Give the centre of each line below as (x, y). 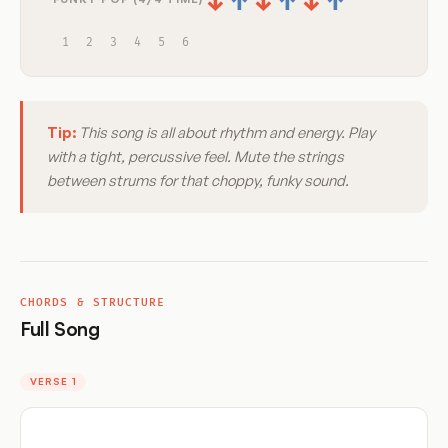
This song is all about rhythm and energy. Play (225, 132)
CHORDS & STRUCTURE (93, 302)
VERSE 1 (53, 381)
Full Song (60, 329)
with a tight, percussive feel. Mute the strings (195, 156)
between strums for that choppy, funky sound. (198, 180)
